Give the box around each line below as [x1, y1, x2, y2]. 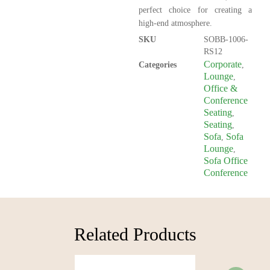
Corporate [204, 58, 242, 69]
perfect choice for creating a [139, 5, 252, 14]
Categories [139, 60, 177, 69]
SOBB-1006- [204, 34, 248, 44]
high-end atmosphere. [139, 18, 212, 28]
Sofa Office [204, 155, 248, 166]
